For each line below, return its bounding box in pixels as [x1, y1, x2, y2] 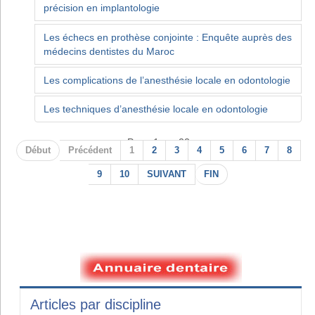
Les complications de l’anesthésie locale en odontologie [44, 74, 290, 86]
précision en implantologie [44, 2, 160, 14]
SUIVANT [147, 169, 186, 179]
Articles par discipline [30, 296, 161, 312]
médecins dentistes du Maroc [44, 45, 174, 57]
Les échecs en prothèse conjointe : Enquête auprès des [44, 31, 292, 43]
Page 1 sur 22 [127, 136, 190, 148]
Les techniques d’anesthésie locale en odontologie [44, 103, 268, 115]
